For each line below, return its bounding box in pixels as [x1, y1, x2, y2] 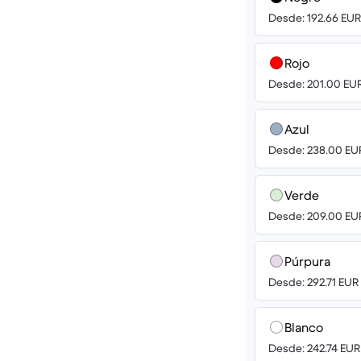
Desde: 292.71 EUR [268, 275, 359, 289]
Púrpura [284, 253, 330, 269]
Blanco [284, 319, 323, 335]
